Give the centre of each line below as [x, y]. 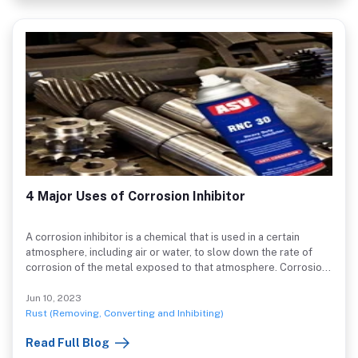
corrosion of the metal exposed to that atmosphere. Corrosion [177, 268]
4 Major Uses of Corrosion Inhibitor [135, 197]
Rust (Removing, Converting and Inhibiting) [125, 314]
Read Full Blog [68, 342]
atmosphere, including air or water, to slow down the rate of [129, 253]
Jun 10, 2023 [54, 298]
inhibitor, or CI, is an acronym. [142, 283]
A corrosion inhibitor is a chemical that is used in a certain [163, 237]
